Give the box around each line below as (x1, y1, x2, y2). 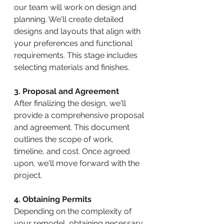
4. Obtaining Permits (14, 194, 91, 204)
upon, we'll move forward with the (14, 158, 141, 168)
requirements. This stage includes (14, 50, 139, 60)
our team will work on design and (14, 2, 138, 12)
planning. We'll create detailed (14, 14, 125, 24)
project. (14, 170, 42, 180)
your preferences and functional (14, 38, 134, 48)
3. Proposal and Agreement (14, 86, 119, 96)
